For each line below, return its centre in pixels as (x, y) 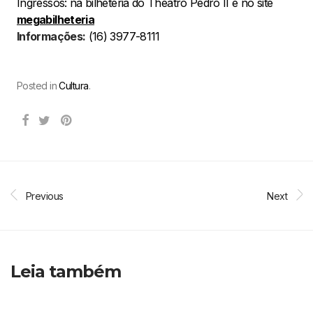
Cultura (74, 85)
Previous (45, 196)
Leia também (66, 271)
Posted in (38, 85)
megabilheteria (56, 19)
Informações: (51, 36)
